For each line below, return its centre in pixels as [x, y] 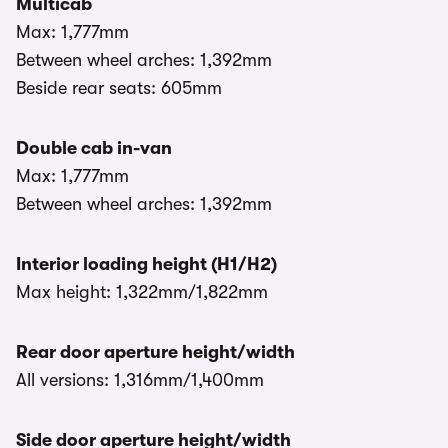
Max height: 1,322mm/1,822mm [142, 292]
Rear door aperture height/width [155, 352]
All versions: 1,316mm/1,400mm [140, 380]
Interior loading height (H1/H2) [146, 264]
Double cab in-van [94, 148]
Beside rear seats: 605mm [119, 88]
